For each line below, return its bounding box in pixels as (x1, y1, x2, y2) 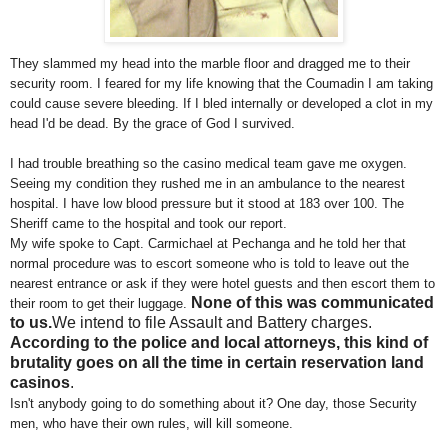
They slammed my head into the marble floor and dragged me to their (10, 56, 410, 72)
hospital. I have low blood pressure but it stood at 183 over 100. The (10, 196, 404, 212)
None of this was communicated (191, 294, 434, 312)
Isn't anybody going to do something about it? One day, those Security (10, 396, 417, 412)
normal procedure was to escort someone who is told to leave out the (10, 256, 409, 272)
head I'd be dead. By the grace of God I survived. (10, 116, 295, 132)
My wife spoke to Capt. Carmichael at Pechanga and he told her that (10, 236, 406, 252)
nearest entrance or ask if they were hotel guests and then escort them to (10, 276, 435, 292)
